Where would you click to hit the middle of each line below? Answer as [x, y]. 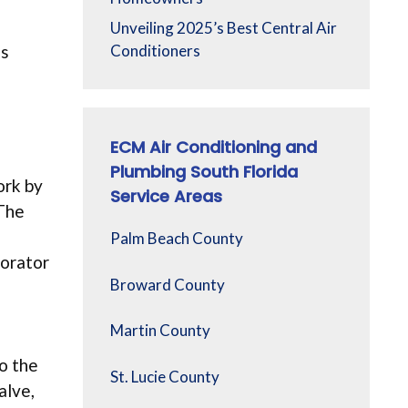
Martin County [160, 331]
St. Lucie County [165, 376]
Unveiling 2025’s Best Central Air [224, 28]
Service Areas [166, 197]
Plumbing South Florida [204, 172]
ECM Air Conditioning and [214, 148]
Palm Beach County [177, 239]
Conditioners [155, 51]
